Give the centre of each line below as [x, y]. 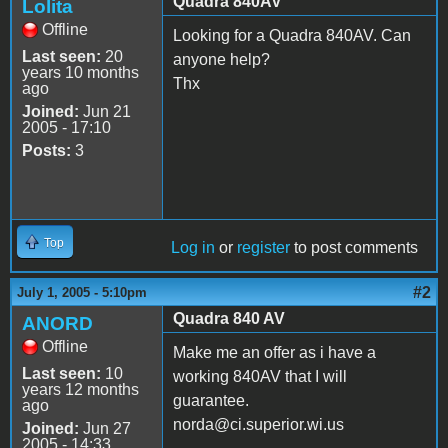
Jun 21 [105, 111]
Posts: [46, 150]
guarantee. [211, 400]
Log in [193, 247]
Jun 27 [105, 428]
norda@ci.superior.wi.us [258, 424]
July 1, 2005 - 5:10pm [82, 292]
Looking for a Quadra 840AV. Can [292, 35]
